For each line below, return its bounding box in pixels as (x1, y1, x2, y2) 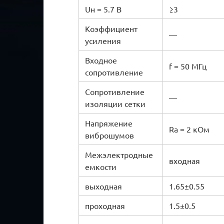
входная (169, 155, 200, 165)
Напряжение (85, 117, 132, 128)
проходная (85, 200, 125, 210)
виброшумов (85, 129, 134, 140)
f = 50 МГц (169, 60, 206, 71)
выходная (85, 180, 122, 191)
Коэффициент (85, 23, 137, 33)
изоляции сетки (85, 98, 145, 108)
